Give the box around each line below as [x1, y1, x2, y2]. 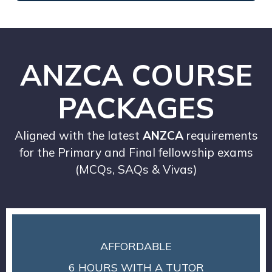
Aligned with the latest [14, 127, 143, 143]
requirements [183, 127, 258, 143]
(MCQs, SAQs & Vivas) [75, 161, 197, 177]
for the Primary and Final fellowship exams [19, 144, 253, 160]
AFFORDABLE [100, 239, 172, 253]
